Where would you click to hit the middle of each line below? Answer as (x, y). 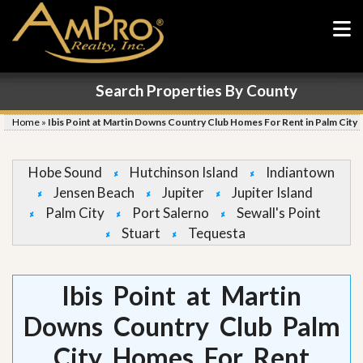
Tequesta (216, 233)
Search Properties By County (196, 90)
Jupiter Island (272, 192)
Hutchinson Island (184, 172)
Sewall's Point (279, 213)
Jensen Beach (94, 192)
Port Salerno (171, 213)
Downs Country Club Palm (181, 326)
